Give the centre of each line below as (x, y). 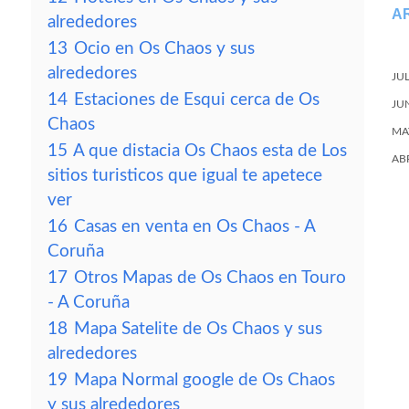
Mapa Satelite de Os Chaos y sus (198, 329)
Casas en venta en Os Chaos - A (194, 227)
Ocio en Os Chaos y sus (164, 49)
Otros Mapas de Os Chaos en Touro (210, 278)
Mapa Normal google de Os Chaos (204, 380)
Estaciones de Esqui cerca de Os (197, 100)
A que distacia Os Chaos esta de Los (210, 151)
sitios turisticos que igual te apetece (185, 176)
